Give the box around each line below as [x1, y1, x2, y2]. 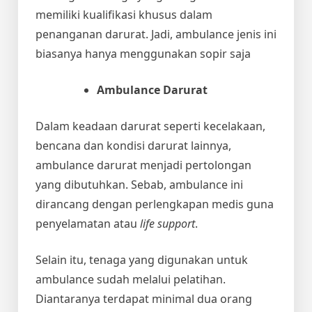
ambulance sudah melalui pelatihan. [36, 271, 226, 287]
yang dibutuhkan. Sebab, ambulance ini [36, 176, 243, 192]
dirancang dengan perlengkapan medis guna [36, 196, 274, 212]
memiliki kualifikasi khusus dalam [36, 6, 212, 22]
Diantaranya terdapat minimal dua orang [36, 290, 252, 306]
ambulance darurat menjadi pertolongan [36, 157, 251, 173]
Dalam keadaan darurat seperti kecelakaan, [36, 118, 265, 134]
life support [140, 215, 195, 231]
